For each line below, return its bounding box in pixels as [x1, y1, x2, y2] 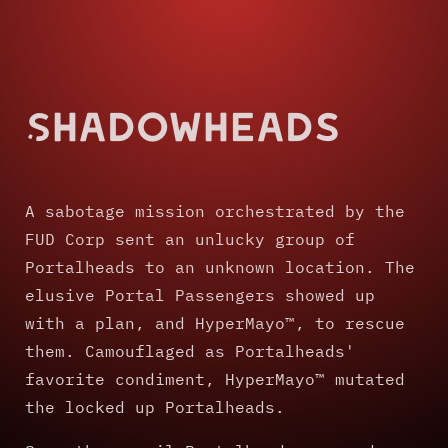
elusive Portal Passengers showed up [25, 284, 375, 305]
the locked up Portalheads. [25, 396, 285, 417]
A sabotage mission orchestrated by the [25, 200, 405, 221]
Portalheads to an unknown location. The [25, 256, 415, 277]
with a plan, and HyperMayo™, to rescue [25, 312, 405, 333]
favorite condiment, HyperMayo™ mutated [25, 368, 405, 389]
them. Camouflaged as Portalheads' [25, 340, 355, 361]
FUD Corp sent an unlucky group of [25, 228, 355, 249]
